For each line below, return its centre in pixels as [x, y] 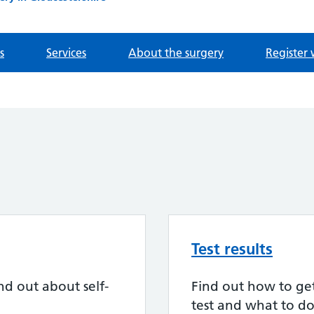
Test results [232, 249]
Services [66, 53]
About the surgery [176, 53]
